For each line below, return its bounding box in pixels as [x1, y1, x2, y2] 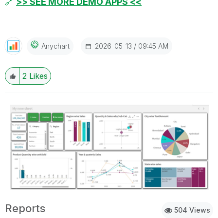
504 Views [172, 205, 210, 214]
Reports [5, 201, 45, 215]
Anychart [41, 42, 70, 51]
